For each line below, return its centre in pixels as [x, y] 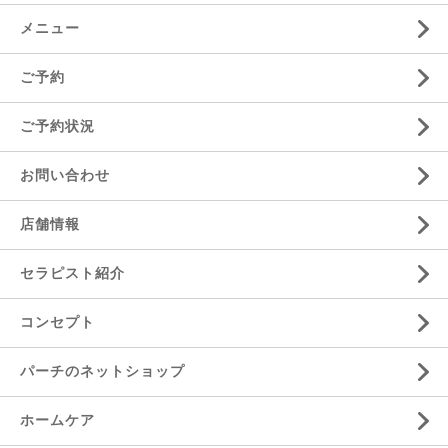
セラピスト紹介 [72, 273]
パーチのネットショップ [102, 371]
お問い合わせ [65, 175]
